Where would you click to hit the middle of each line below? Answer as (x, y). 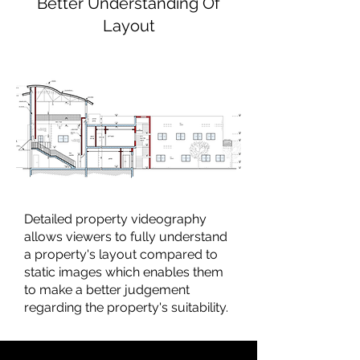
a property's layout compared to (121, 254)
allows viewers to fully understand (126, 237)
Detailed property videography (115, 219)
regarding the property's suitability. (126, 307)
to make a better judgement (107, 290)
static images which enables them (124, 272)
